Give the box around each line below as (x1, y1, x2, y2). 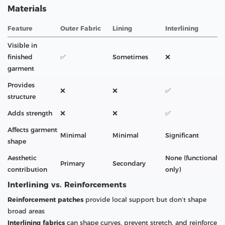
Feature (8, 24, 33, 32)
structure (8, 92, 36, 100)
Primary (60, 159, 85, 167)
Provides (8, 81, 35, 89)
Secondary (113, 159, 146, 167)
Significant (165, 131, 199, 139)
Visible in (8, 41, 37, 49)
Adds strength (8, 109, 52, 117)
